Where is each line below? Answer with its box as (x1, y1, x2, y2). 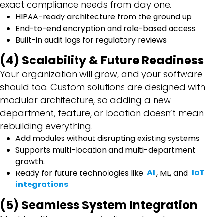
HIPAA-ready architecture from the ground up (15, 11, 194, 22)
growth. (15, 155, 46, 167)
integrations (15, 179, 68, 190)
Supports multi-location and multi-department (15, 144, 196, 155)
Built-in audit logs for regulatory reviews (15, 34, 169, 46)
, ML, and (156, 167, 190, 179)
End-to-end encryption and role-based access (15, 22, 196, 34)
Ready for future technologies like (15, 167, 145, 179)
